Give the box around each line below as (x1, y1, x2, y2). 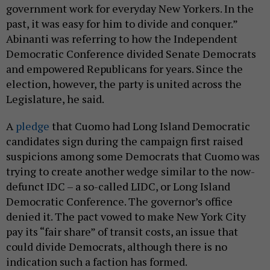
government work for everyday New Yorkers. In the (6, 1, 254, 16)
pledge (16, 119, 49, 134)
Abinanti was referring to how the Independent (6, 31, 237, 46)
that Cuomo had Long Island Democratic (49, 119, 250, 134)
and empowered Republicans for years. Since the (6, 61, 243, 77)
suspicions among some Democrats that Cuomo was (6, 149, 260, 164)
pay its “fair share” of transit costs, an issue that (6, 224, 238, 239)
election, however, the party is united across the (6, 77, 242, 92)
